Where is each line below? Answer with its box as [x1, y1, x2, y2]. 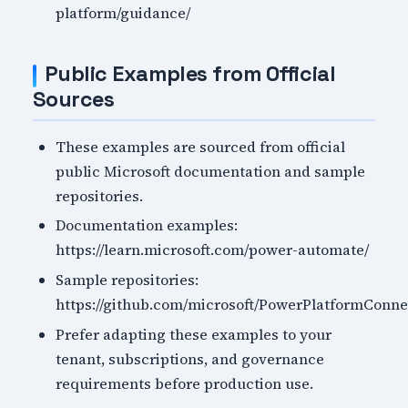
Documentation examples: [56, 215, 239, 236]
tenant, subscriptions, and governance [56, 348, 325, 369]
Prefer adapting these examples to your [56, 323, 332, 344]
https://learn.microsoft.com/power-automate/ [56, 240, 370, 260]
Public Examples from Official [44, 60, 336, 88]
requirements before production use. [56, 372, 314, 393]
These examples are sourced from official [56, 136, 346, 157]
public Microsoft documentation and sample [56, 160, 366, 181]
